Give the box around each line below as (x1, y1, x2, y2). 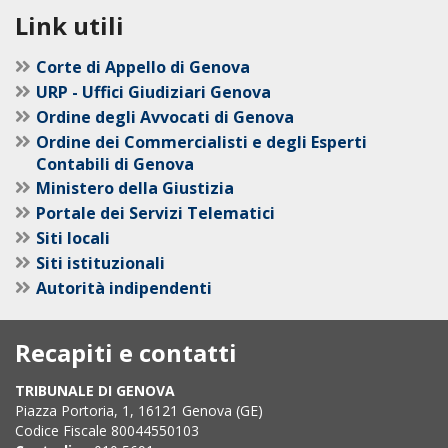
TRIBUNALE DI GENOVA (15, 380, 175, 400)
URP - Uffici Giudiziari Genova (36, 80, 271, 103)
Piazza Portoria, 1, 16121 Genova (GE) (15, 400, 263, 420)
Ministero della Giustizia (36, 176, 234, 199)
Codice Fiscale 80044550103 (15, 420, 199, 440)
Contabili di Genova (36, 152, 194, 175)
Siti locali (36, 226, 110, 249)
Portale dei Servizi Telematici (36, 201, 275, 224)
